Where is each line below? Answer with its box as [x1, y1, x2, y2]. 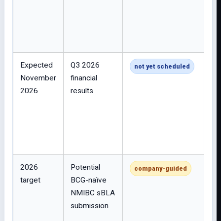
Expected [20, 61, 53, 70]
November [20, 74, 56, 82]
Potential [71, 163, 100, 172]
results [71, 86, 93, 95]
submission [71, 201, 109, 210]
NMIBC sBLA [71, 188, 115, 197]
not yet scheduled [134, 63, 190, 70]
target [20, 176, 40, 184]
